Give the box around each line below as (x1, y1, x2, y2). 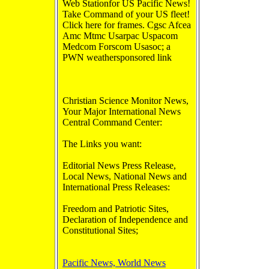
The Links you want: (62, 139, 142, 149)
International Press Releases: (62, 182, 170, 192)
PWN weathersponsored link (62, 52, 172, 62)
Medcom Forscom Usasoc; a (62, 41, 171, 52)
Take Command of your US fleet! (62, 9, 190, 19)
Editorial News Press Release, (62, 160, 176, 171)
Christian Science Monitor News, (62, 95, 189, 106)
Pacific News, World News (62, 258, 166, 268)
